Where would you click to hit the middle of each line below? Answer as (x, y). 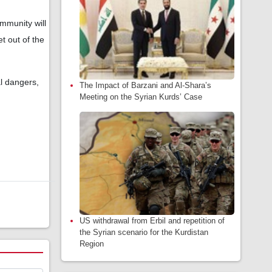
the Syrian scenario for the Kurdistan (144, 232)
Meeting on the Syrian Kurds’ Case (141, 97)
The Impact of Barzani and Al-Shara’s (145, 85)
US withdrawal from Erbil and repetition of (152, 221)
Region (92, 244)
